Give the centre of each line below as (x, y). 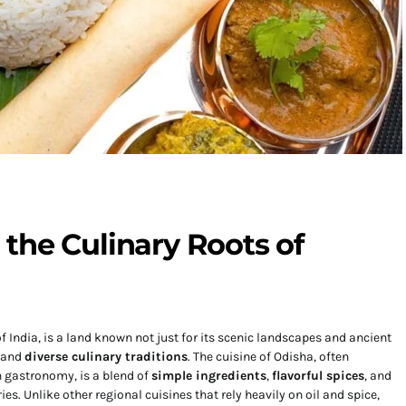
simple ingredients (209, 376)
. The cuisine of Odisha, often (268, 357)
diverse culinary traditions (106, 357)
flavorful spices (318, 376)
